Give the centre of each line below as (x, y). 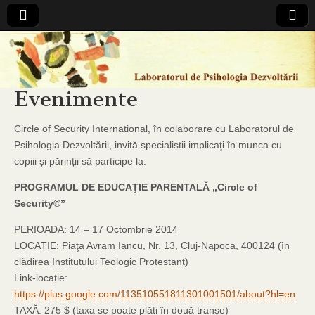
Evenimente (76, 99)
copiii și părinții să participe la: (80, 161)
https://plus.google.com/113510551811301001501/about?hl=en (155, 294)
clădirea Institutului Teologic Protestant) (101, 262)
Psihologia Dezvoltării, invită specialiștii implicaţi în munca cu (148, 145)
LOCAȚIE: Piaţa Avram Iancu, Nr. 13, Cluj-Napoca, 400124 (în (152, 245)
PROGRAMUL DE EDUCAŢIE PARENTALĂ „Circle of (136, 187)
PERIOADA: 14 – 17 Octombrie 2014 (96, 229)
